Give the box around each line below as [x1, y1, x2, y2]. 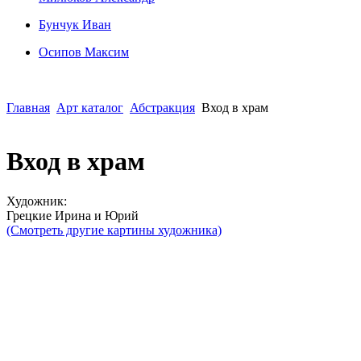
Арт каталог [56, 101, 123, 114]
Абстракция [130, 101, 195, 114]
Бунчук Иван [39, 18, 111, 31]
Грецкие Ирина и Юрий [6, 208, 139, 222]
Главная [6, 101, 50, 114]
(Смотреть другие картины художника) [6, 222, 222, 237]
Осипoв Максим [39, 45, 129, 59]
